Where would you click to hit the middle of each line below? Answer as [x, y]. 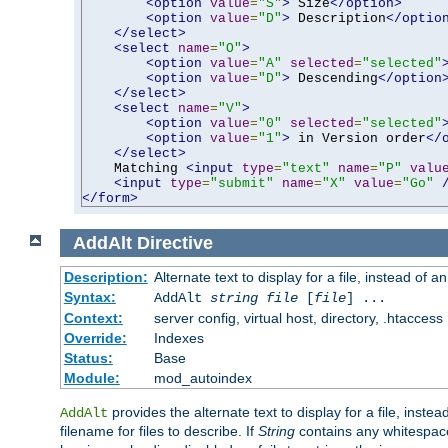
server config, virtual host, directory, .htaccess [298, 318]
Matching [134, 168]
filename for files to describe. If [159, 431]
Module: [91, 378]
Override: [95, 338]
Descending [334, 78]
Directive [174, 242]
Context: [93, 318]
